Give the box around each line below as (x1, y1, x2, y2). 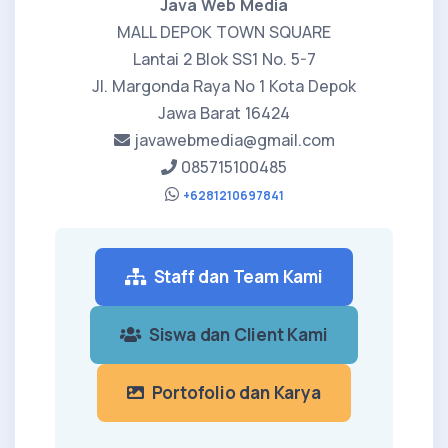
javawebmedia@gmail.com (129, 128, 335, 151)
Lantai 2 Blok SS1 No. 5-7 (132, 47, 316, 70)
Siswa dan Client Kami (141, 322, 328, 346)
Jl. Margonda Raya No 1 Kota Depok (92, 74, 356, 97)
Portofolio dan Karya (144, 380, 321, 404)
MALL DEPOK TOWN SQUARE (117, 20, 331, 43)
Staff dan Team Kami (146, 264, 323, 288)
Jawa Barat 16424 (158, 101, 290, 124)
